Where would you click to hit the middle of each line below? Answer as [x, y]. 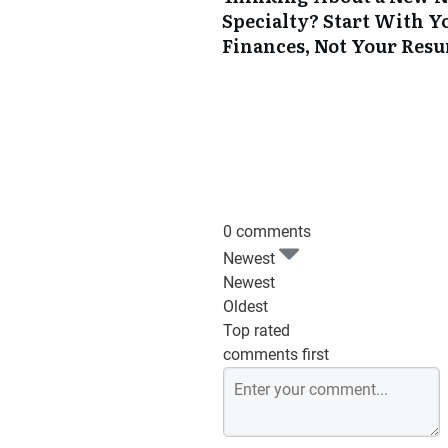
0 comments [267, 232]
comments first [276, 355]
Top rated [256, 331]
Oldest [245, 307]
